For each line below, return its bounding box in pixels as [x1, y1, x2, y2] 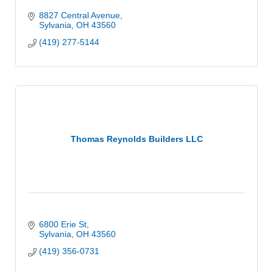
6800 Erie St [38, 219, 87, 229]
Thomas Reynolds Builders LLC [70, 134, 203, 144]
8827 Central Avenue [38, 10, 120, 20]
